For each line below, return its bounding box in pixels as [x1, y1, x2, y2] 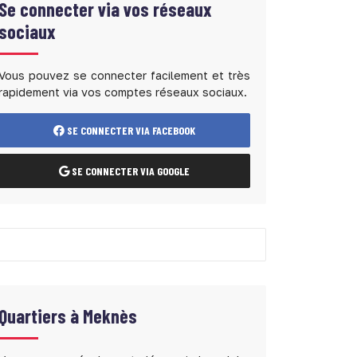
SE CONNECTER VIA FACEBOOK [65, 124, 195, 137]
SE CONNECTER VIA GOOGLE [69, 164, 190, 178]
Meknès [83, 304, 137, 328]
